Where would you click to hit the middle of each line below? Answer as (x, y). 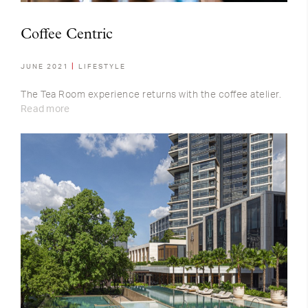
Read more (45, 109)
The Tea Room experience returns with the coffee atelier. (151, 95)
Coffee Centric (67, 34)
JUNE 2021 (46, 66)
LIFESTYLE (102, 66)
